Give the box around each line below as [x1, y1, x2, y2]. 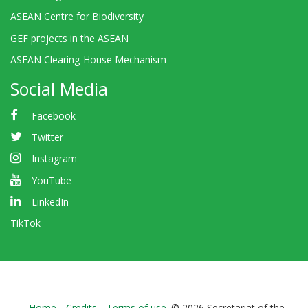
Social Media [10, 77, 108, 101]
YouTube [31, 173, 71, 187]
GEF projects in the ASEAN [10, 31, 129, 45]
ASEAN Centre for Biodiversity [10, 10, 144, 23]
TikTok [10, 216, 41, 230]
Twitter [31, 131, 63, 144]
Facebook [31, 109, 76, 122]
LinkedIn [31, 195, 69, 208]
